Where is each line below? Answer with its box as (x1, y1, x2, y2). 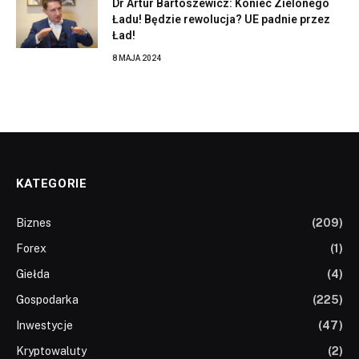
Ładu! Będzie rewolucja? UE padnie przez (112, 12, 330, 26)
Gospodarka (16, 292, 79, 306)
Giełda (16, 267, 50, 280)
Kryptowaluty (16, 344, 87, 357)
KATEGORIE (16, 175, 87, 191)
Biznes (16, 216, 51, 229)
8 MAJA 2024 (112, 53, 161, 63)
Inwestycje (16, 318, 73, 332)
